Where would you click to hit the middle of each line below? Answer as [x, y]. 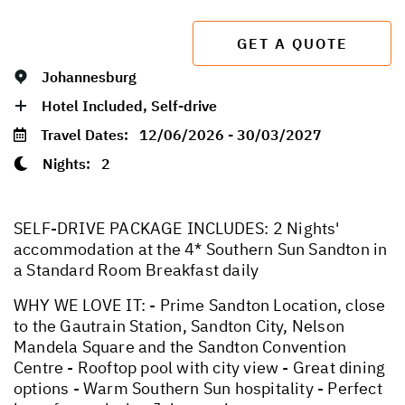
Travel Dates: [90, 135]
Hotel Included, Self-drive [129, 106]
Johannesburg [89, 77]
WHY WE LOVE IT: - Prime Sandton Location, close [200, 306]
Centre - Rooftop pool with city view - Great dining [200, 368]
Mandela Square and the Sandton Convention [180, 347]
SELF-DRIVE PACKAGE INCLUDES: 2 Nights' [177, 229]
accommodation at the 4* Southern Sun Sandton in [201, 250]
